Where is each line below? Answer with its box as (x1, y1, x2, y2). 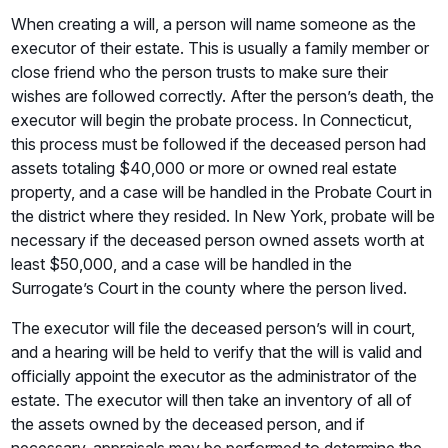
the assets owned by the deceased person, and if (11, 414, 366, 434)
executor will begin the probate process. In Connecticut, (11, 110, 413, 130)
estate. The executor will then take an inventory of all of (11, 390, 413, 410)
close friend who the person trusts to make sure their (11, 62, 389, 82)
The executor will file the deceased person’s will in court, (11, 318, 416, 338)
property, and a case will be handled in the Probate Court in (11, 182, 433, 202)
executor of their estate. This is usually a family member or (11, 38, 430, 58)
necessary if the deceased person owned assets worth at (11, 230, 425, 250)
